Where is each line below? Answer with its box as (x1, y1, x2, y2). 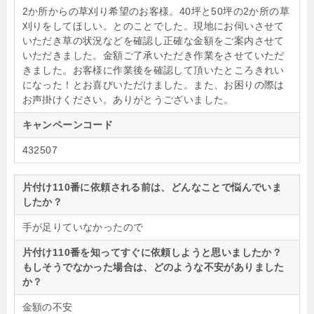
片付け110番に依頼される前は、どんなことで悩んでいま (22, 181, 282, 193)
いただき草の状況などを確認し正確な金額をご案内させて (22, 34, 285, 46)
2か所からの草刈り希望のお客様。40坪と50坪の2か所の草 (22, 5, 290, 17)
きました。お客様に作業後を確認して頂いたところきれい (22, 64, 285, 76)
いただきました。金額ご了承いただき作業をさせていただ (22, 49, 285, 61)
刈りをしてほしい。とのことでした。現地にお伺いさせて (22, 20, 285, 32)
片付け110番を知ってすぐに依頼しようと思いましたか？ (22, 246, 282, 258)
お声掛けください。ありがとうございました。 (22, 93, 234, 105)
